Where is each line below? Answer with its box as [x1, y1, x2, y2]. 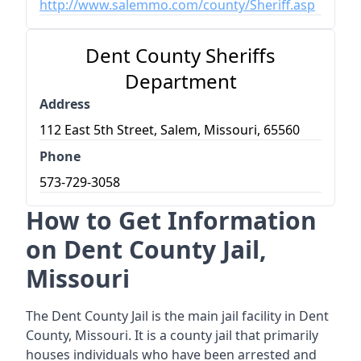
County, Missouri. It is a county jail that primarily [26, 326, 318, 344]
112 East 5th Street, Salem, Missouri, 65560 [39, 121, 300, 139]
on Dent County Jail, [26, 233, 267, 266]
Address [39, 95, 90, 113]
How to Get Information [26, 204, 317, 237]
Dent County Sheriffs [85, 42, 276, 68]
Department [124, 68, 237, 94]
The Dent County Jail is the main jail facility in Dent [26, 307, 329, 325]
